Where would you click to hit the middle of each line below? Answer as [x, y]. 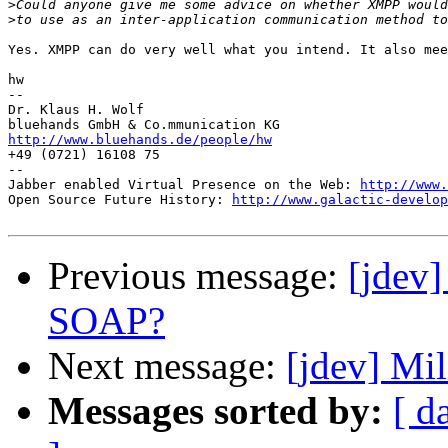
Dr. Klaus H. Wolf [76, 110]
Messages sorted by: [215, 411]
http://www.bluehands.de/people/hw [140, 140]
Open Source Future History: [120, 200]
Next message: [167, 366]
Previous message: [198, 276]
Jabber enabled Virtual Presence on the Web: [184, 185]
